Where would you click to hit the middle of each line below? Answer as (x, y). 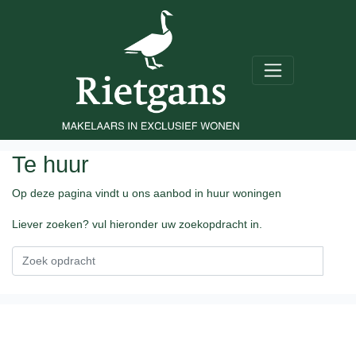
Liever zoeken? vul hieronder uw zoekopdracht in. (137, 224)
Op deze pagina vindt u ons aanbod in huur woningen (147, 193)
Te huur (50, 164)
